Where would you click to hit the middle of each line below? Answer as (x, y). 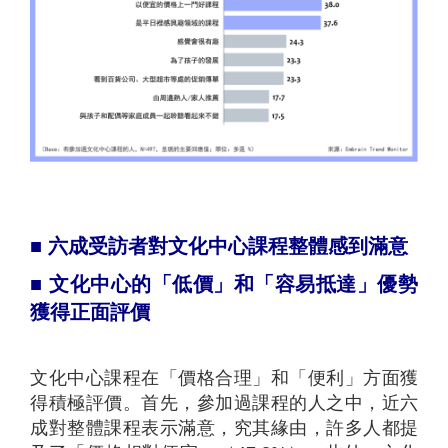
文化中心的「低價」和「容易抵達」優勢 (234, 283)
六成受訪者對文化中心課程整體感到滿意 (228, 245)
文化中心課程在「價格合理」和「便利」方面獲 (224, 377)
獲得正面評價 (90, 311)
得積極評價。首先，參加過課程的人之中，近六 (224, 402)
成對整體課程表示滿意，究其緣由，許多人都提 (224, 427)
